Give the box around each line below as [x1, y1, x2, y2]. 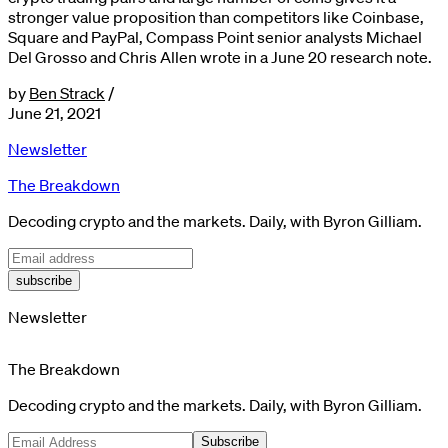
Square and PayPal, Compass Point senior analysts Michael [8, 26, 422, 47]
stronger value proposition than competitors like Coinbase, [8, 6, 424, 27]
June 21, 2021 [8, 102, 101, 123]
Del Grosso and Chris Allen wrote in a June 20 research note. [8, 46, 432, 67]
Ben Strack [29, 82, 105, 103]
